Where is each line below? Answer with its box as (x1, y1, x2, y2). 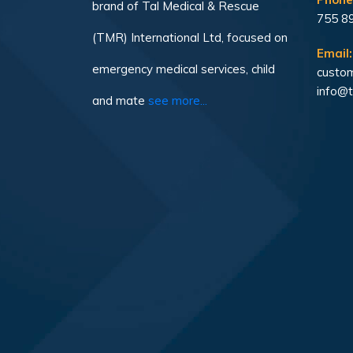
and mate (92, 93, 145, 109)
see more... (148, 93, 207, 109)
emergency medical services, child (92, 61, 275, 77)
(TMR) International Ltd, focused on (92, 30, 288, 46)
